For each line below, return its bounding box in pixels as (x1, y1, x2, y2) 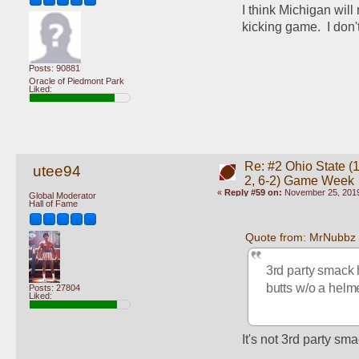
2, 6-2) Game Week (244, 173, 354, 188)
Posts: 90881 (29, 63, 80, 74)
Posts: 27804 (29, 282, 80, 292)
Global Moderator (29, 191, 96, 201)
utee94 (32, 162, 81, 179)
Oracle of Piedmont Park (29, 75, 124, 86)
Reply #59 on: (224, 187, 282, 197)
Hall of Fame (29, 199, 78, 209)
